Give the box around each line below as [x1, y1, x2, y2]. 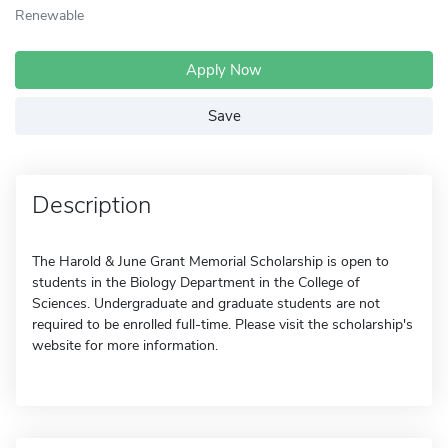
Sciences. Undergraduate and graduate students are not [32, 294, 380, 313]
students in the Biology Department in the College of [32, 273, 360, 292]
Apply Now [186, 60, 262, 80]
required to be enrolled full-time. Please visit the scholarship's [32, 315, 413, 334]
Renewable [15, 5, 84, 25]
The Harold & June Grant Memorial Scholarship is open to [32, 252, 389, 271]
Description [32, 189, 151, 221]
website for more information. [32, 336, 218, 355]
